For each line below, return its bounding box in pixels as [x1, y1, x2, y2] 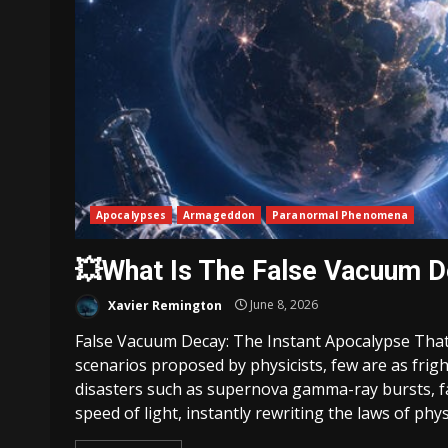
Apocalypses [96, 207, 167, 222]
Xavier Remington [105, 296, 222, 314]
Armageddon [183, 207, 256, 222]
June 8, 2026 [247, 296, 318, 314]
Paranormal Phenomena [272, 207, 409, 222]
